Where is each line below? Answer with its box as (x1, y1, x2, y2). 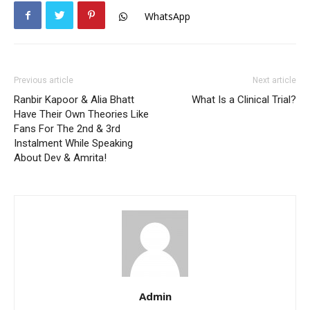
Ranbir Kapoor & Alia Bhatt (14, 93, 134, 106)
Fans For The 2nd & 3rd (14, 122, 120, 135)
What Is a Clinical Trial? (192, 93, 296, 106)
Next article (253, 75, 296, 85)
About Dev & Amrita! (14, 152, 107, 164)
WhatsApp (145, 10, 190, 24)
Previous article (14, 75, 73, 85)
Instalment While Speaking (14, 137, 133, 149)
